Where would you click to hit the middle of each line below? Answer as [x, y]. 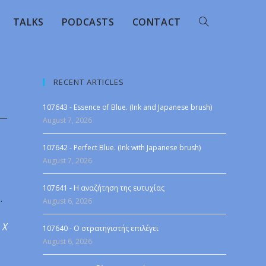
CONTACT [156, 22]
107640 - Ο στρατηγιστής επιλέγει [101, 228]
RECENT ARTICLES [89, 82]
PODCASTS [88, 22]
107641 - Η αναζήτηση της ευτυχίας [104, 188]
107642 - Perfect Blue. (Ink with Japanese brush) [122, 148]
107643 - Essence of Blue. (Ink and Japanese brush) [128, 107]
